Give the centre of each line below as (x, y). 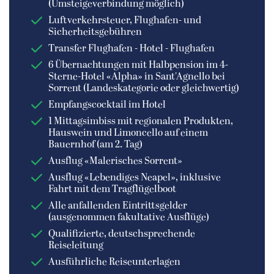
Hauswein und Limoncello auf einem (128, 133)
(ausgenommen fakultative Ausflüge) (129, 217)
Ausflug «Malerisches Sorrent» (115, 161)
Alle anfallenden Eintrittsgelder (118, 206)
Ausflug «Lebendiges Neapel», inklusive (135, 178)
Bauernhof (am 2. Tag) (95, 145)
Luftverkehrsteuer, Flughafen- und (125, 20)
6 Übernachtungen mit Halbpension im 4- (138, 65)
